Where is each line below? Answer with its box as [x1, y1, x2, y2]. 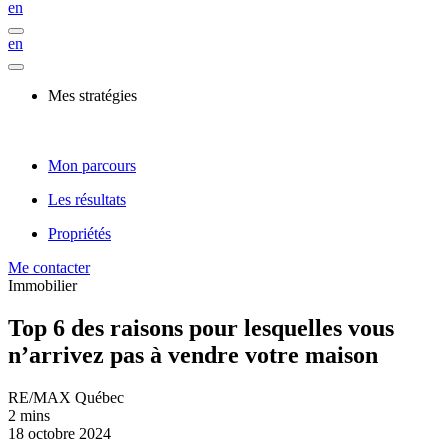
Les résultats [48, 191, 126, 208]
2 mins [8, 406, 50, 424]
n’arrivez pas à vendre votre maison [8, 341, 378, 368]
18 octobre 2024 [8, 424, 111, 442]
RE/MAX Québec [8, 388, 124, 406]
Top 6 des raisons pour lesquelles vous [8, 314, 394, 341]
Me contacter [8, 259, 90, 276]
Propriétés [48, 225, 111, 242]
